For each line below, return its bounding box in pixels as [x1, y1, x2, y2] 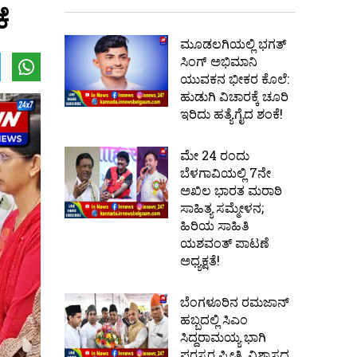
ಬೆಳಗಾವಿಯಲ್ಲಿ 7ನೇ [180, 164, 271, 182]
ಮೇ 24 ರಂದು [180, 147, 249, 164]
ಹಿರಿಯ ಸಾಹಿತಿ [180, 217, 249, 234]
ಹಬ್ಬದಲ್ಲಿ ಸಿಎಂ [180, 311, 248, 328]
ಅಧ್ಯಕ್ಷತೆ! [180, 252, 220, 269]
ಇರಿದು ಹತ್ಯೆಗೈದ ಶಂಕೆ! [180, 105, 283, 123]
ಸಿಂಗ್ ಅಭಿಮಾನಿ [180, 53, 257, 70]
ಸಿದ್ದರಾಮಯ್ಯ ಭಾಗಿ [180, 328, 266, 346]
